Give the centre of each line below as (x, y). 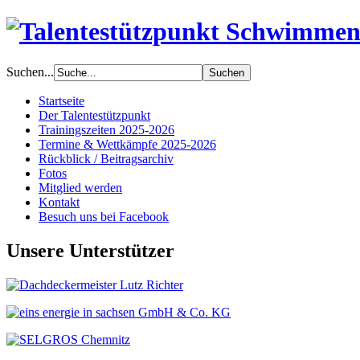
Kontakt (59, 202)
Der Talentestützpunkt (94, 115)
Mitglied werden (80, 187)
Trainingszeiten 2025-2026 (106, 129)
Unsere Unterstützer (90, 250)
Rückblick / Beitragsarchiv (106, 158)
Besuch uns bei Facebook (104, 216)
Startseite (61, 100)
